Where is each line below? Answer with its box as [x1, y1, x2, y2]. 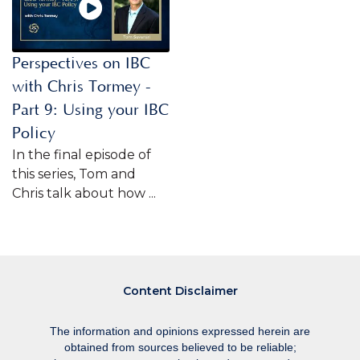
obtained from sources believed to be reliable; [63, 341, 297, 354]
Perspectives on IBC [12, 54, 150, 72]
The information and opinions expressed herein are [50, 325, 310, 338]
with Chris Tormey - [12, 77, 151, 96]
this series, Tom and [12, 166, 136, 182]
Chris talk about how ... [12, 185, 156, 201]
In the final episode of [12, 146, 151, 162]
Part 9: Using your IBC [12, 100, 169, 119]
